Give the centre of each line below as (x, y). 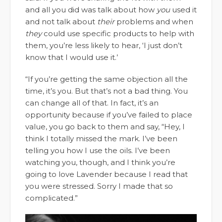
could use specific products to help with (118, 34)
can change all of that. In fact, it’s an (92, 103)
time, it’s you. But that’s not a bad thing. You (107, 91)
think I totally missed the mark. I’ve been (101, 139)
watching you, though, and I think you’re (100, 163)
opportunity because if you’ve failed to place (109, 115)
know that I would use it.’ (72, 57)
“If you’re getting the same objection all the (107, 79)
